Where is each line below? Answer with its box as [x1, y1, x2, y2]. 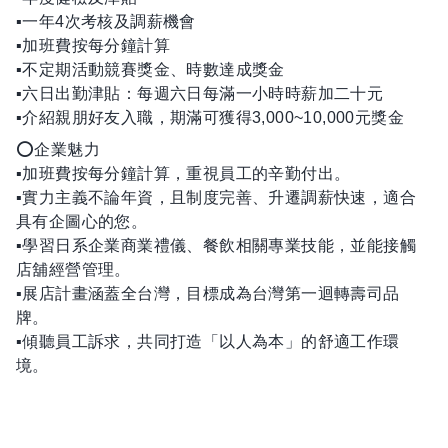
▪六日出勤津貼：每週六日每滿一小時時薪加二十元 [16, 85, 384, 102]
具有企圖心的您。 [16, 213, 148, 230]
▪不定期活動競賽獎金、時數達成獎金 [16, 61, 285, 78]
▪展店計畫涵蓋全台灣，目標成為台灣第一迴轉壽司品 [16, 285, 400, 302]
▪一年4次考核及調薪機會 [16, 13, 196, 30]
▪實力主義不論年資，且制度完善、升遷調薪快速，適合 [16, 189, 416, 206]
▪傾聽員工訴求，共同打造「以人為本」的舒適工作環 [16, 333, 400, 350]
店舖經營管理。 [16, 261, 131, 278]
